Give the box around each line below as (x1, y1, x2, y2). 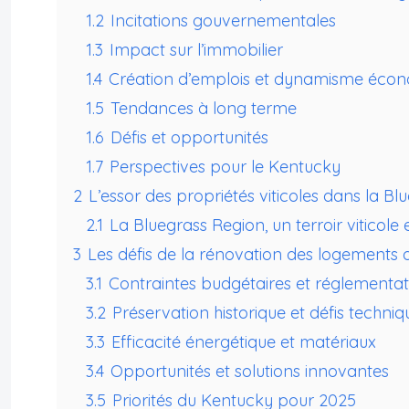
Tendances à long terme (110, 98, 297, 120)
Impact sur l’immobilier (110, 39, 283, 61)
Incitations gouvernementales (110, 10, 336, 32)
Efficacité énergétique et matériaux (111, 331, 376, 353)
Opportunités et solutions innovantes (110, 361, 389, 383)
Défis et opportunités (110, 127, 268, 149)
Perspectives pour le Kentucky (110, 156, 341, 178)
